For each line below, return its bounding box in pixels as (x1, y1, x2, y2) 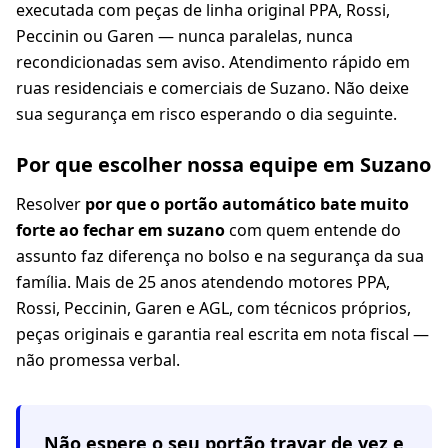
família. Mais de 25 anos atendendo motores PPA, (16, 271, 390, 294)
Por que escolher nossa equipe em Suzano (16, 151, 431, 179)
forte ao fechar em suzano (16, 219, 225, 242)
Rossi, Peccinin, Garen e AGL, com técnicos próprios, (16, 297, 411, 320)
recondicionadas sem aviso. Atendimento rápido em (16, 51, 410, 74)
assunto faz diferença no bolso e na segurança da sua (16, 245, 424, 268)
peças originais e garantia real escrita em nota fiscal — (16, 323, 429, 346)
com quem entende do (225, 219, 401, 242)
